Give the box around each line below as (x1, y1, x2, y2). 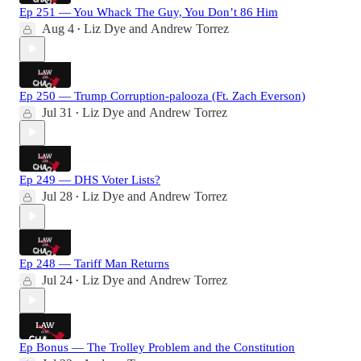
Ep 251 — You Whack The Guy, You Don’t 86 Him (19, 5, 278, 19)
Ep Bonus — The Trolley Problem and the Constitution (19, 340, 295, 354)
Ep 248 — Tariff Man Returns (19, 256, 169, 270)
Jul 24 (42, 272, 73, 287)
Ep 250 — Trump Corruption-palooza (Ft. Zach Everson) (19, 89, 305, 102)
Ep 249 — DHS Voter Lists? (19, 172, 160, 186)
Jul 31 (42, 105, 73, 119)
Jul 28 (42, 189, 73, 203)
